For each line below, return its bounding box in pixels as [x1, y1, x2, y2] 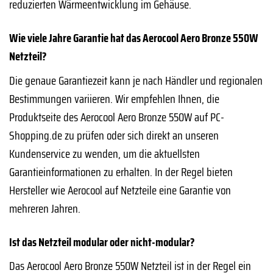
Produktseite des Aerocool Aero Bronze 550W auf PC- [9, 107, 224, 126]
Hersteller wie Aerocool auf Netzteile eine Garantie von [9, 180, 231, 199]
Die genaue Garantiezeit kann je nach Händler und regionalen [9, 71, 263, 90]
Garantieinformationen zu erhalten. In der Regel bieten [9, 162, 233, 181]
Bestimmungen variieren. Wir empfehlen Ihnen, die [9, 89, 219, 108]
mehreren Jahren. [9, 199, 80, 218]
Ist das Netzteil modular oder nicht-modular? [9, 232, 195, 251]
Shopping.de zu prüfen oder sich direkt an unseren [9, 126, 219, 144]
